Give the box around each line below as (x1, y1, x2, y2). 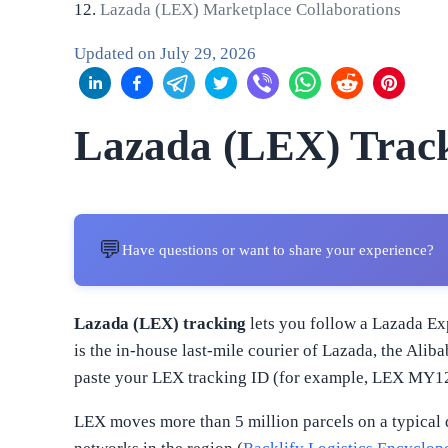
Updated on (74, 43, 161, 63)
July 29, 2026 (160, 43, 257, 63)
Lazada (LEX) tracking (74, 313, 247, 333)
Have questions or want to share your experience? (122, 241, 435, 258)
